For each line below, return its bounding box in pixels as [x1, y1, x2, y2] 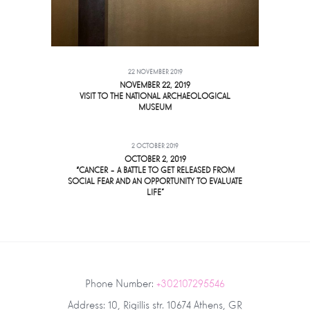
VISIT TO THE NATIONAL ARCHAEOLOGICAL [80, 91, 230, 101]
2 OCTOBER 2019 [131, 143, 179, 150]
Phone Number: [85, 277, 156, 290]
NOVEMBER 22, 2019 [120, 80, 190, 90]
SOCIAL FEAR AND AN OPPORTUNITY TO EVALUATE [68, 176, 242, 186]
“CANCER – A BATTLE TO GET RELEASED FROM [75, 165, 235, 175]
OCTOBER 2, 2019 [124, 154, 186, 164]
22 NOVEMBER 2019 [127, 69, 183, 76]
